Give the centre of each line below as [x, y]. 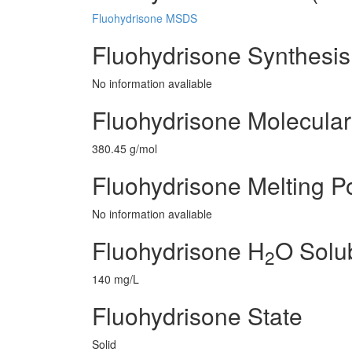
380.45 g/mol [125, 148]
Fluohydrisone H [178, 250]
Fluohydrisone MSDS [145, 18]
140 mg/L [115, 279]
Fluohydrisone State [197, 315]
